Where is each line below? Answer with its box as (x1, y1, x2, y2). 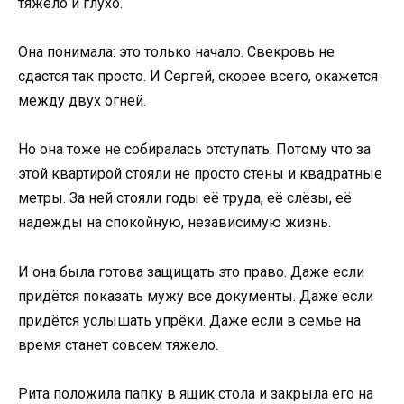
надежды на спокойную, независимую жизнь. (18, 214, 331, 232)
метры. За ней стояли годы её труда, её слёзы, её (18, 189, 352, 207)
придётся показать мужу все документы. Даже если (18, 287, 373, 305)
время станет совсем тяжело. (18, 335, 218, 353)
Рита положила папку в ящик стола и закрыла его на (18, 384, 373, 402)
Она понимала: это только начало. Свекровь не (18, 43, 335, 61)
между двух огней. (18, 92, 146, 110)
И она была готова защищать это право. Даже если (18, 262, 364, 280)
